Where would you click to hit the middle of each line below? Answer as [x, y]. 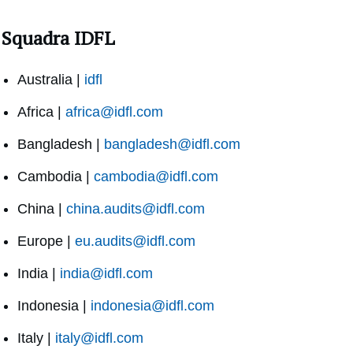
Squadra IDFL [58, 38]
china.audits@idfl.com [136, 209]
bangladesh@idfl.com [172, 145]
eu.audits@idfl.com [135, 242]
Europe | [46, 242]
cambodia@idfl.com [156, 177]
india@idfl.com [106, 274]
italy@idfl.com [99, 338]
